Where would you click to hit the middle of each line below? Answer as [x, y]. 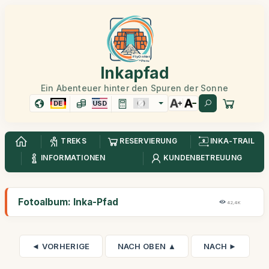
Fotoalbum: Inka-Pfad [68, 202]
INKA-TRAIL [233, 141]
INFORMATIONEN [73, 158]
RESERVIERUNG [148, 141]
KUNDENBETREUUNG [203, 158]
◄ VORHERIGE [61, 246]
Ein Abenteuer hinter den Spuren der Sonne [134, 88]
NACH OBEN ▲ [147, 246]
